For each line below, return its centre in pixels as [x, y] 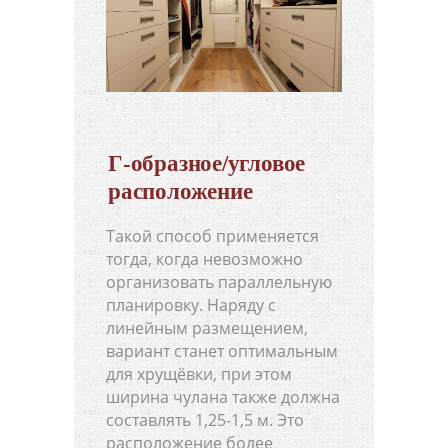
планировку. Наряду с [191, 304]
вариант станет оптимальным [222, 350]
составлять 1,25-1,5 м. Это [205, 419]
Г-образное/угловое [207, 163]
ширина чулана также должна [223, 396]
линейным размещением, [207, 327]
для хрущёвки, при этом [199, 373]
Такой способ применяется [212, 235]
